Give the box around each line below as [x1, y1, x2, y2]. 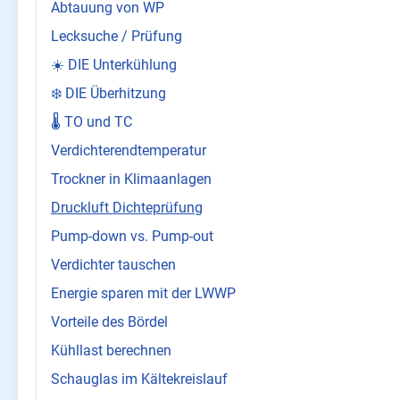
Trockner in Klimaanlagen [51, 171, 212, 188]
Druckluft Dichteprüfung [51, 199, 203, 217]
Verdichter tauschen [51, 256, 176, 274]
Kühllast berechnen [51, 342, 171, 360]
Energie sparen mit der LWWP [51, 285, 236, 303]
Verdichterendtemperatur [51, 142, 206, 160]
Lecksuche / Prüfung [51, 28, 182, 46]
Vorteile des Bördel [51, 313, 168, 331]
